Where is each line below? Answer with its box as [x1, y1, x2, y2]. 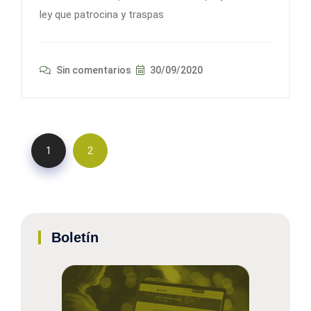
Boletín [51, 229, 99, 245]
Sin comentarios [54, 64, 131, 76]
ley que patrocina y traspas [40, 8, 164, 21]
